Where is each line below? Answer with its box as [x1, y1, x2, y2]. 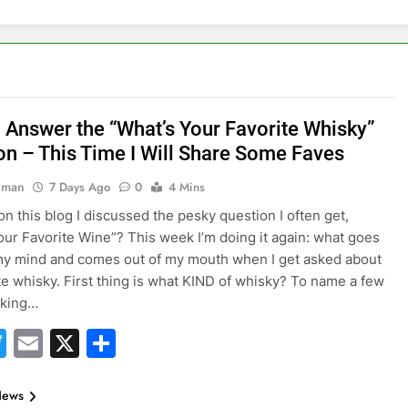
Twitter [6, 325, 106, 361]
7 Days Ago [49, 178, 111, 196]
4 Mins [168, 178, 206, 196]
